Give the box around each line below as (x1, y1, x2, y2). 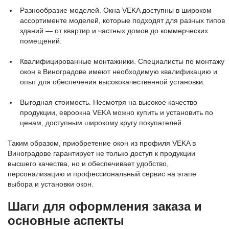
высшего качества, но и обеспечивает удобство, (8, 159, 169, 168)
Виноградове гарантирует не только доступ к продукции (8, 149, 195, 157)
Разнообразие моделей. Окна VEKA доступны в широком (20, 6, 212, 14)
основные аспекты (8, 214, 124, 227)
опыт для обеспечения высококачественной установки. (20, 78, 205, 86)
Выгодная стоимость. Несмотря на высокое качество (20, 98, 197, 106)
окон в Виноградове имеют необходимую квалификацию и (20, 67, 217, 76)
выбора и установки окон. (8, 180, 94, 188)
